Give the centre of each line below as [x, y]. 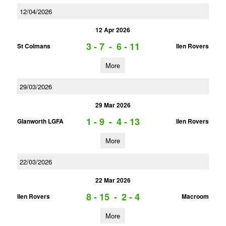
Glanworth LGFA [40, 121]
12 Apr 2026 [113, 30]
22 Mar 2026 [113, 180]
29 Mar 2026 [113, 105]
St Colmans [34, 46]
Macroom [195, 196]
